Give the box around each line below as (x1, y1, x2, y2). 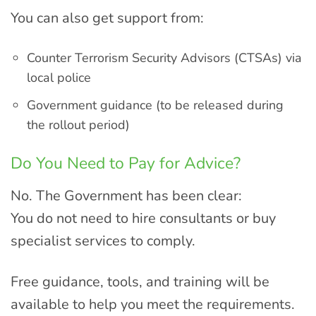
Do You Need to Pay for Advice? (11, 152, 241, 175)
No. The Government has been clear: (11, 186, 242, 205)
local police (27, 68, 92, 86)
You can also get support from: (11, 8, 204, 28)
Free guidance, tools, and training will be (11, 272, 269, 291)
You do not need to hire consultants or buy (11, 208, 276, 228)
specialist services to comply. (11, 231, 195, 250)
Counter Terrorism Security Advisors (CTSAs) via (27, 49, 303, 66)
